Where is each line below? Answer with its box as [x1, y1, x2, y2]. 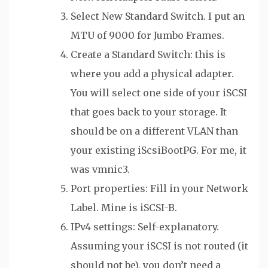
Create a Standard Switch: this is [71, 48, 226, 61]
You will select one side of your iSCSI [71, 87, 247, 99]
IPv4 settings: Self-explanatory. [71, 221, 219, 233]
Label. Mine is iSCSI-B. [71, 202, 177, 214]
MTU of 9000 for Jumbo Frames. [71, 29, 224, 42]
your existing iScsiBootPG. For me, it [71, 144, 246, 157]
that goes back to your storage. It [71, 106, 227, 118]
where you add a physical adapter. [71, 68, 234, 80]
